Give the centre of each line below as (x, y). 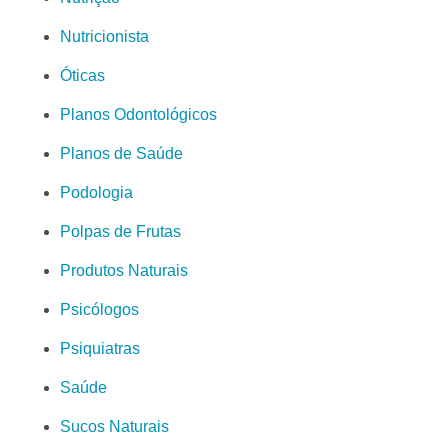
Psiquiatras (100, 348)
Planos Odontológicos (138, 114)
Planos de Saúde (121, 153)
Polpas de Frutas (120, 231)
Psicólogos (99, 309)
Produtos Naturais (124, 270)
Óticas (82, 75)
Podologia (96, 192)
